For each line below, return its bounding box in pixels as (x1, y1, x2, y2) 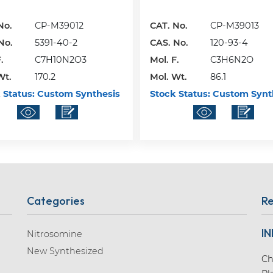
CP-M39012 (34, 19, 83, 31)
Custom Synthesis (34, 88, 120, 99)
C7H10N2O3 (34, 54, 87, 65)
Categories (26, 194, 85, 208)
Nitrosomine (26, 229, 82, 240)
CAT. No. (150, 19, 188, 31)
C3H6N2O (210, 54, 254, 65)
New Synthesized (26, 246, 104, 257)
